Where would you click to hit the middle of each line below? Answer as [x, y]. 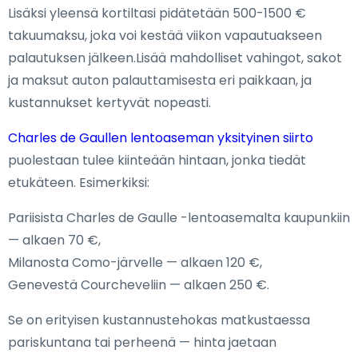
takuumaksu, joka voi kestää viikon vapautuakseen [165, 36]
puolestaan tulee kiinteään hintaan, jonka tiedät [157, 161]
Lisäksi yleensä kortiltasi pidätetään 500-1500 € [157, 14]
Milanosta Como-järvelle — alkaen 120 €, [135, 263]
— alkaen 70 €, [54, 241]
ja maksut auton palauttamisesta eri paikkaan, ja [160, 81]
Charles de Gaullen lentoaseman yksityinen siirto [161, 138]
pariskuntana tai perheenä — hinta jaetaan [142, 343]
